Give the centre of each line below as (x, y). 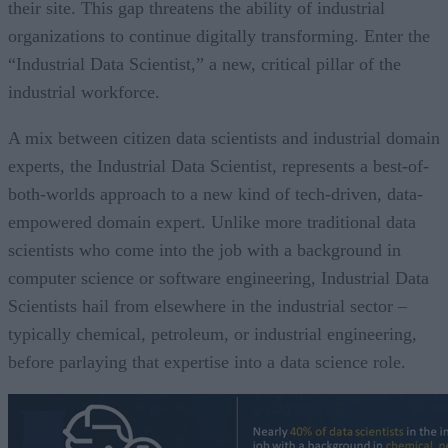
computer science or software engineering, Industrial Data (218, 277)
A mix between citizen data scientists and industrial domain (224, 137)
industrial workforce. (84, 91)
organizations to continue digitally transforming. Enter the (219, 35)
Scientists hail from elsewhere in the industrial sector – (207, 305)
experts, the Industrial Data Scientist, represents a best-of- (218, 165)
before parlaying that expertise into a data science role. (207, 361)
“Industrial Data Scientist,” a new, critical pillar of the (204, 63)
